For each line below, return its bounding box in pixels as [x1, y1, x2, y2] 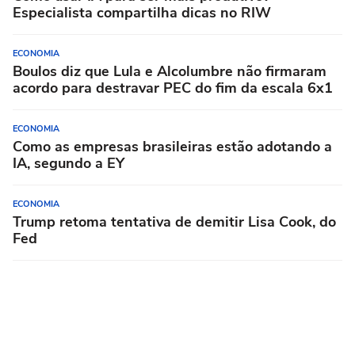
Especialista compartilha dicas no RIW [13, 2, 271, 22]
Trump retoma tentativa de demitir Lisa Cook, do [13, 212, 336, 231]
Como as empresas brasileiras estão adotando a [13, 136, 332, 156]
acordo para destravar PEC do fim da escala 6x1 [13, 78, 333, 97]
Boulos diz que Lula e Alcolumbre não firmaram [13, 61, 326, 81]
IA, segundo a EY [13, 153, 124, 173]
